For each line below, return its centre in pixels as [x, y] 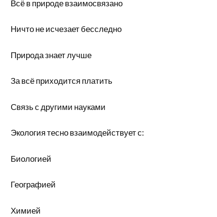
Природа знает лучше [51, 55]
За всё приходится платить [62, 81]
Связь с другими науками [58, 107]
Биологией [31, 158]
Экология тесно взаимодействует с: [77, 132]
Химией [26, 210]
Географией [33, 184]
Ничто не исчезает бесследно [66, 29]
